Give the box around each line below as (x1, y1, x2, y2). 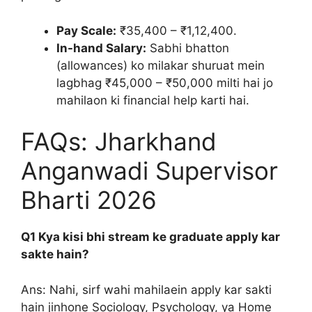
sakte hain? (21, 247, 89, 261)
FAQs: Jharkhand (21, 127, 217, 156)
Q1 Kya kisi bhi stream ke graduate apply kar (21, 230, 280, 244)
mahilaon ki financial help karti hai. (56, 93, 249, 107)
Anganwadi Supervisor (21, 156, 278, 185)
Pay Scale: (56, 23, 116, 38)
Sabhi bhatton (146, 40, 229, 55)
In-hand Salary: (56, 40, 146, 55)
